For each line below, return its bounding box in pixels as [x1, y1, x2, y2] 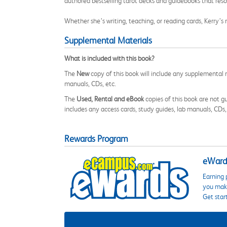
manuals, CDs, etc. [64, 80, 116, 88]
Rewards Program [64, 134, 128, 144]
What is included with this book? [64, 54, 155, 62]
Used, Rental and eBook [77, 95, 144, 103]
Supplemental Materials [64, 35, 152, 46]
